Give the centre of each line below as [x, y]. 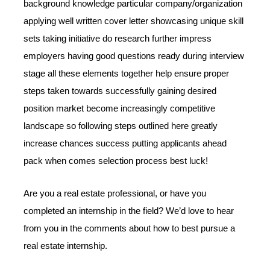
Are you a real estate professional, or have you [115, 194]
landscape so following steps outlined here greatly [121, 126]
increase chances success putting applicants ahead [125, 143]
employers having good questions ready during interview [134, 56]
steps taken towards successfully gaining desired [120, 91]
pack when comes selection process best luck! [116, 161]
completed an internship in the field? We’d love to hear [129, 211]
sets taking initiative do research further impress [118, 38]
